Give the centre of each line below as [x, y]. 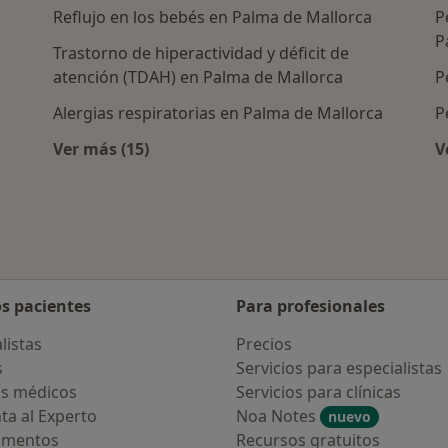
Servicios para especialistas [339, 368]
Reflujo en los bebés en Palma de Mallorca [213, 17]
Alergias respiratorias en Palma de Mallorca [218, 113]
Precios [264, 344]
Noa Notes [278, 416]
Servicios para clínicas [318, 392]
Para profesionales [310, 306]
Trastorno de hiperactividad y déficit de [201, 53]
